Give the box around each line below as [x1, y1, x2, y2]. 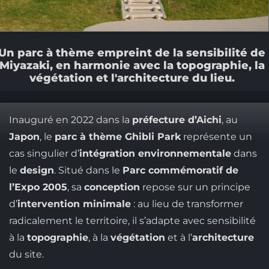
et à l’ [165, 232, 192, 244]
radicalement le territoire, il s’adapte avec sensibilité [8, 215, 256, 227]
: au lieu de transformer [130, 198, 243, 210]
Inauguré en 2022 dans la [8, 114, 132, 126]
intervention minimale [17, 198, 131, 210]
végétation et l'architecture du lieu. [29, 71, 235, 85]
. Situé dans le [53, 165, 122, 177]
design [19, 165, 54, 177]
